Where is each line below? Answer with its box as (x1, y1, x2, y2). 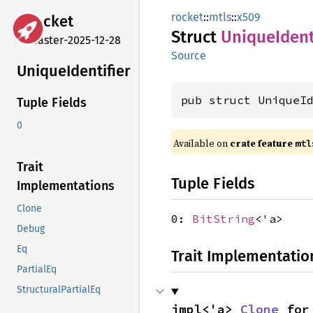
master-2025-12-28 (28, 33, 121, 47)
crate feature (230, 136, 295, 150)
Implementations (17, 178, 115, 194)
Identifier (66, 61, 131, 80)
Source (171, 49, 206, 62)
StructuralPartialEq (17, 284, 101, 296)
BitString (192, 212, 255, 226)
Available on (173, 136, 230, 150)
